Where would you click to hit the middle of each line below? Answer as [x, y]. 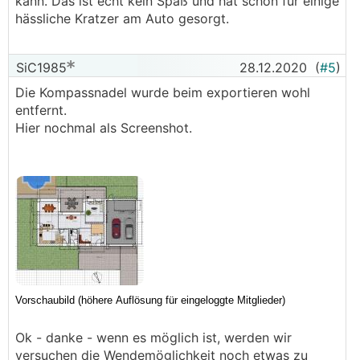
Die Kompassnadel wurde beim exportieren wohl [163, 92]
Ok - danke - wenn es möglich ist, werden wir [153, 337]
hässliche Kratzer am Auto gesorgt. [122, 18]
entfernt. [41, 110]
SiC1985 [39, 67]
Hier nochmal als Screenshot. [104, 128]
